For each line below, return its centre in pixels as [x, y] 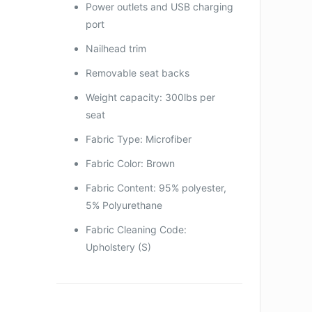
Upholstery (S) [118, 247]
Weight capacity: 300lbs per [150, 97]
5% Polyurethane [124, 205]
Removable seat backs [137, 72]
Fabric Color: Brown [130, 163]
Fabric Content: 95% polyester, [156, 187]
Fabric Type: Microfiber [138, 139]
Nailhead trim [116, 48]
